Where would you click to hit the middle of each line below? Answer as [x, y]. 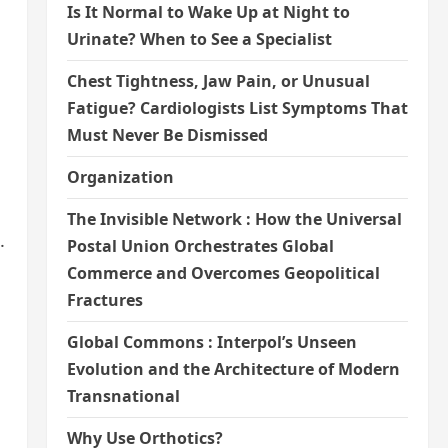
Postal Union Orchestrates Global [200, 246]
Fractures [104, 300]
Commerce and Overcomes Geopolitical [223, 273]
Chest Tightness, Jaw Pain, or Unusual [218, 81]
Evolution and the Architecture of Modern [233, 369]
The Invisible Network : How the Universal [234, 219]
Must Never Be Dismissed [167, 135]
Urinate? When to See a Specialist [199, 39]
